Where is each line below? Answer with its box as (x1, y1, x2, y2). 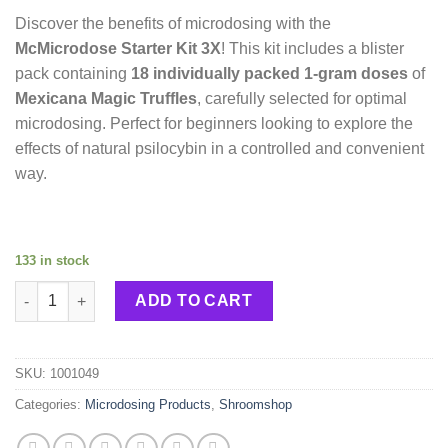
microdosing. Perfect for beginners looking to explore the (15, 115, 413, 133)
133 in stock (15, 252, 89, 268)
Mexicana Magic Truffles (15, 90, 197, 108)
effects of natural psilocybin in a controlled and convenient (15, 140, 424, 158)
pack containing (15, 65, 131, 83)
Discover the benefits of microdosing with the (15, 15, 331, 33)
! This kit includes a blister (221, 40, 404, 58)
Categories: (15, 397, 85, 413)
